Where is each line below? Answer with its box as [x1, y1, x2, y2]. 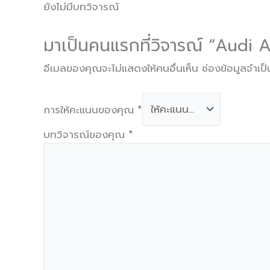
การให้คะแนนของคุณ [43, 101, 137, 118]
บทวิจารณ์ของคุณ [43, 127, 128, 143]
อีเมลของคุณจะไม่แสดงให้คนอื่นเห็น [43, 60, 198, 76]
